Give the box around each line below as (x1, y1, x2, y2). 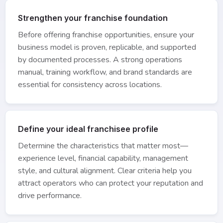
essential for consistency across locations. (18, 79, 162, 90)
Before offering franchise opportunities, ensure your (18, 29, 194, 40)
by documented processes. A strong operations (18, 54, 182, 65)
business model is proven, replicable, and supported (18, 42, 196, 53)
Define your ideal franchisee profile (18, 124, 158, 134)
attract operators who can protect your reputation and (18, 178, 203, 189)
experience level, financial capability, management (18, 153, 188, 164)
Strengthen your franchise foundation (18, 13, 168, 23)
